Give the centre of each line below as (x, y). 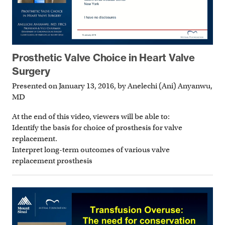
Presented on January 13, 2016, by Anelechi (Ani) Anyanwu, (112, 86)
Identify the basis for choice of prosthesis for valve (97, 127)
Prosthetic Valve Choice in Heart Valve (103, 58)
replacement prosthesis (52, 160)
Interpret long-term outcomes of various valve (91, 149)
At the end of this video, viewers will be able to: (91, 116)
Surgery (31, 71)
